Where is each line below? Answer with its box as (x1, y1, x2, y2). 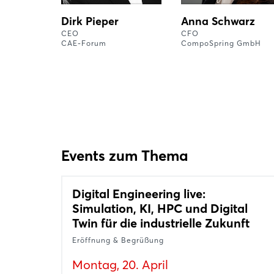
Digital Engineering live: (72, 186, 206, 202)
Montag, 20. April (72, 257, 168, 273)
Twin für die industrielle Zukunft (72, 215, 250, 231)
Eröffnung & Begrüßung (72, 235, 164, 245)
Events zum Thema (61, 147, 188, 165)
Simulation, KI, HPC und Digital (72, 201, 248, 217)
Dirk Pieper (61, 14, 119, 29)
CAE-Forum (61, 39, 106, 48)
